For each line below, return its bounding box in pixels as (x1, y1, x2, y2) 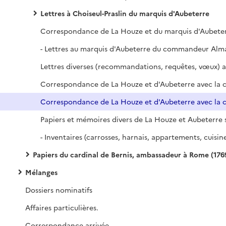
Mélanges (25, 167, 58, 177)
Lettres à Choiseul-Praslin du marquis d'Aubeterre (40, 8, 209, 18)
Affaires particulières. (25, 202, 98, 212)
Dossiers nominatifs (25, 185, 92, 195)
